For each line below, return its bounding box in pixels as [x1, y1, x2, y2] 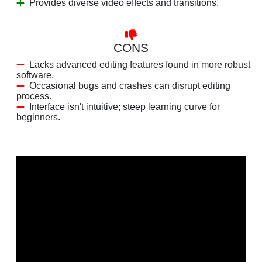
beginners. [16, 112, 60, 122]
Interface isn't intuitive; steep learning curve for [29, 101, 220, 112]
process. [16, 91, 51, 101]
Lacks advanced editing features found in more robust [29, 59, 250, 70]
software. [16, 70, 54, 80]
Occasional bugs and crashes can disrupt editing [29, 80, 230, 91]
